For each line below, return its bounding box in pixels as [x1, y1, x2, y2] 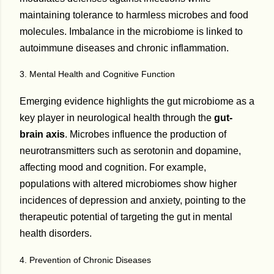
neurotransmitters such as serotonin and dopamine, [20, 146, 241, 157]
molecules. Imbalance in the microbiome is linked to [20, 26, 243, 37]
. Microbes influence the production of [65, 129, 226, 140]
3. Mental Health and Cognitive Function [20, 69, 175, 80]
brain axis [20, 129, 65, 140]
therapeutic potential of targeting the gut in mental [20, 212, 232, 223]
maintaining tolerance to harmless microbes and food [20, 9, 248, 20]
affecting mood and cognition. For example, [20, 162, 206, 173]
